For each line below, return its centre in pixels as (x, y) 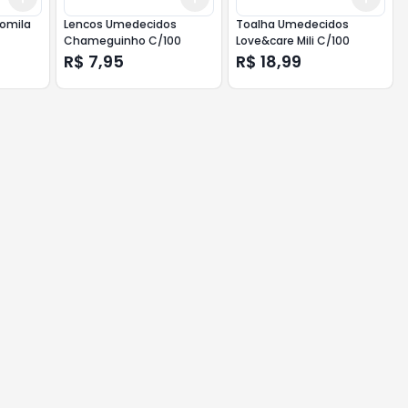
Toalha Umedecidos (292, 24)
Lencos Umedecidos (121, 24)
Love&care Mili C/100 (292, 41)
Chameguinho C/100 (123, 41)
